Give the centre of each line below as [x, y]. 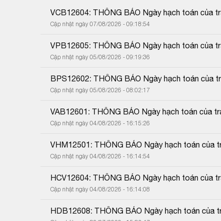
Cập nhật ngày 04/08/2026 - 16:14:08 [100, 189]
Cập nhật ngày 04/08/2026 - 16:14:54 [100, 156]
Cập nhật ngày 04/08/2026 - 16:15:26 [100, 123]
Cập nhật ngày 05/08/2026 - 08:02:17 [100, 90]
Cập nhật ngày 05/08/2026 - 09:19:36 [100, 57]
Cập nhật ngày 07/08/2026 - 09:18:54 [100, 24]
